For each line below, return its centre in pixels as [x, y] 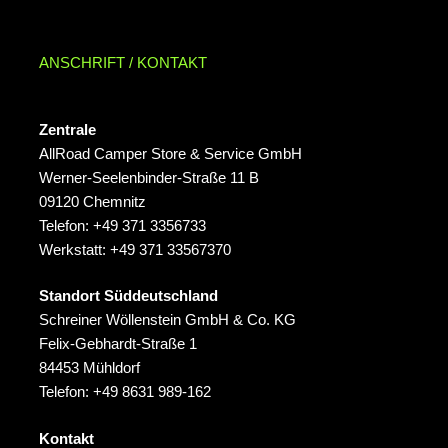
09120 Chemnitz [92, 201]
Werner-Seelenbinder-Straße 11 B [149, 177]
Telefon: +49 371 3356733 [122, 225]
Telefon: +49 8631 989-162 [125, 392]
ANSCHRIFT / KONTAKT [123, 63]
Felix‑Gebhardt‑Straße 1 [118, 344]
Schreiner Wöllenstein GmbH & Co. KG [167, 320]
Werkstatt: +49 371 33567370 [135, 249]
